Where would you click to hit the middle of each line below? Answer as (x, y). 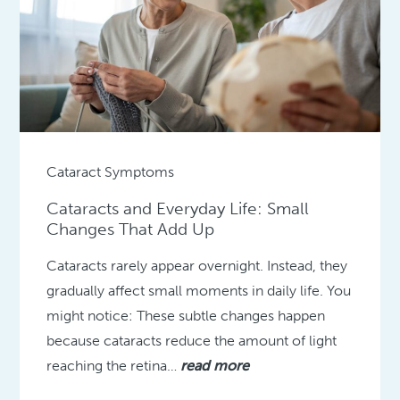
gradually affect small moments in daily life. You (199, 290)
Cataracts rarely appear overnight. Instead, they (197, 265)
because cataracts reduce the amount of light (192, 340)
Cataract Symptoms (111, 171)
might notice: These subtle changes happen (186, 315)
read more (215, 365)
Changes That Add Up (131, 229)
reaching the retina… (114, 365)
